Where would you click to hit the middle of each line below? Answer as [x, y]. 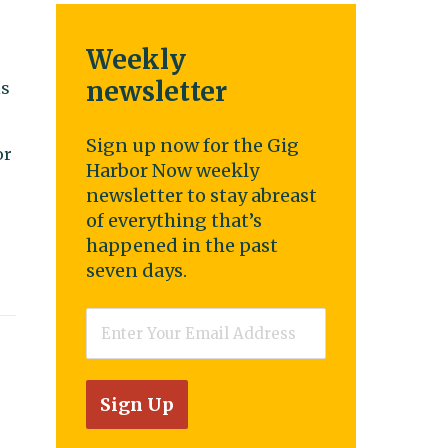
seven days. [136, 270]
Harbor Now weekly [172, 170]
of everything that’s [174, 220]
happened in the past [182, 245]
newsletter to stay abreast [201, 195]
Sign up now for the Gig [192, 145]
